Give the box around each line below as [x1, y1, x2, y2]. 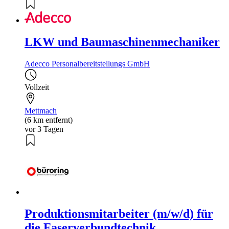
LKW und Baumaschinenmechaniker [25, 35, 220, 49]
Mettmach [25, 106, 57, 115]
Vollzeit [25, 82, 49, 91]
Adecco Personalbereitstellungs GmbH [25, 59, 150, 68]
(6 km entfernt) [25, 115, 73, 124]
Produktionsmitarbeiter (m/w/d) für [25, 207, 213, 220]
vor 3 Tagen [25, 124, 63, 133]
